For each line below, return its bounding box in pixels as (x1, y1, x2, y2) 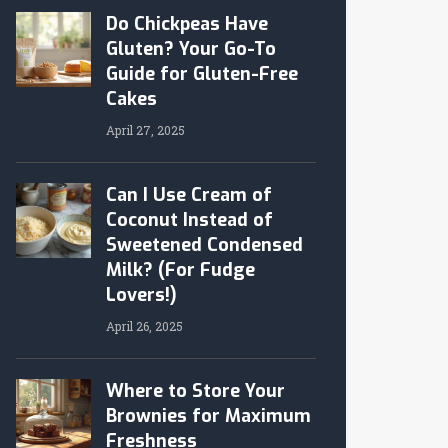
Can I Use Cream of (106, 183, 272, 207)
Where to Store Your (106, 379, 285, 403)
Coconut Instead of (106, 208, 273, 232)
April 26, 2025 (106, 318, 183, 334)
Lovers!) (106, 283, 177, 307)
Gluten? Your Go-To (106, 37, 276, 61)
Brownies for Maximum (106, 404, 311, 428)
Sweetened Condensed (106, 233, 303, 257)
